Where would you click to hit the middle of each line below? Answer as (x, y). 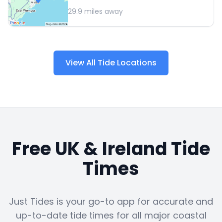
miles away (103, 12)
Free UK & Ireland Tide (111, 149)
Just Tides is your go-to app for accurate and (111, 202)
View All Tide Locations (111, 63)
